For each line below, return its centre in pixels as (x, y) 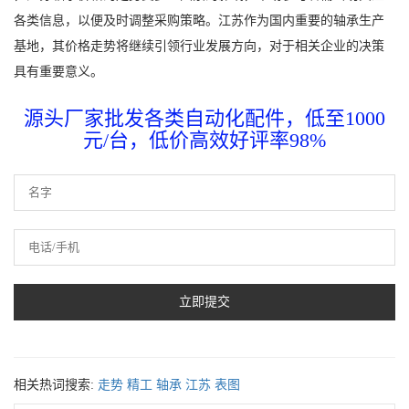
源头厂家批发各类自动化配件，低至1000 (204, 118)
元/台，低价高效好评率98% (204, 140)
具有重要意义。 (58, 71)
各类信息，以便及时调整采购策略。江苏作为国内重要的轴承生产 (199, 20)
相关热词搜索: (54, 384)
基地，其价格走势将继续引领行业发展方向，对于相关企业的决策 (199, 46)
